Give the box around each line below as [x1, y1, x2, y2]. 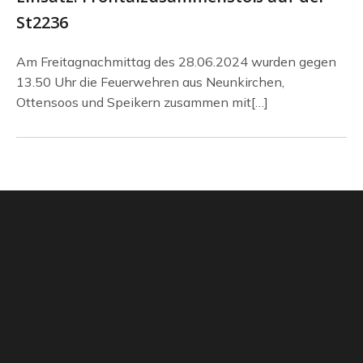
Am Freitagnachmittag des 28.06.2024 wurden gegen [16, 53, 336, 70]
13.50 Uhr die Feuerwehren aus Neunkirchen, [16, 74, 284, 90]
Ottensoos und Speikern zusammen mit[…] [16, 94, 268, 110]
